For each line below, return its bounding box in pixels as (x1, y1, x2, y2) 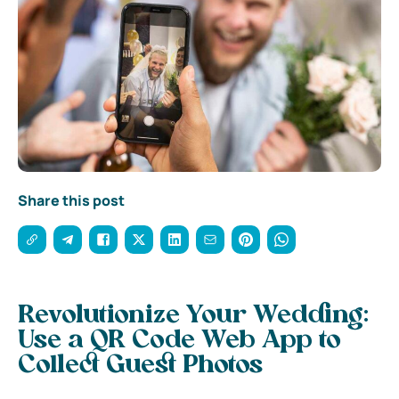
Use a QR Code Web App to (18, 328, 341, 354)
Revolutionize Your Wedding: (18, 303, 369, 329)
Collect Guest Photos (18, 353, 263, 379)
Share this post (18, 190, 125, 210)
